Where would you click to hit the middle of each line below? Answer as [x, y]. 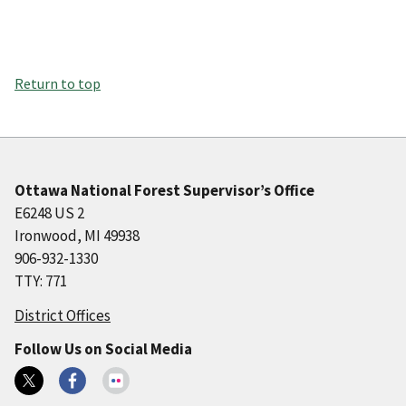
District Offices [63, 316]
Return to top [58, 84]
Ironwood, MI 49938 [77, 236]
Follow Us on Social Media [103, 349]
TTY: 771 [41, 281]
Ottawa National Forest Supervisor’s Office [164, 191]
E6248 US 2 [49, 213]
